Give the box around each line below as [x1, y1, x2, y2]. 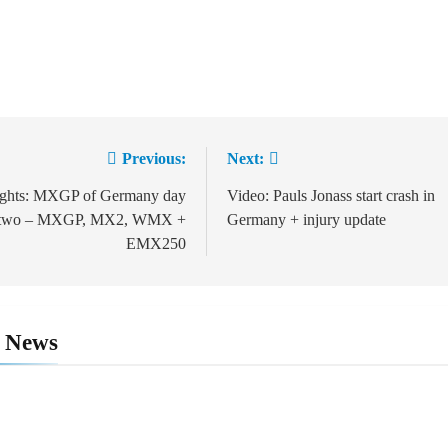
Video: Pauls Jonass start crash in [227, 186, 436, 204]
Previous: [122, 149, 187, 167]
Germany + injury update [227, 210, 387, 228]
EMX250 [126, 234, 187, 252]
